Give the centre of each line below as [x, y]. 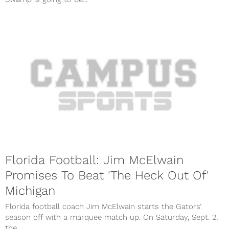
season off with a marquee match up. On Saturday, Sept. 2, [111, 217]
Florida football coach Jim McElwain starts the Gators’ [103, 206]
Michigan [30, 190]
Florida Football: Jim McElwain [94, 160]
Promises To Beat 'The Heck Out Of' [107, 175]
